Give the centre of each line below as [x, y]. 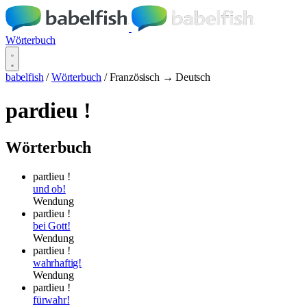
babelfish [25, 77]
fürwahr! [51, 299]
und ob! [49, 188]
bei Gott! [52, 225]
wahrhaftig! [58, 262]
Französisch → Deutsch [160, 77]
